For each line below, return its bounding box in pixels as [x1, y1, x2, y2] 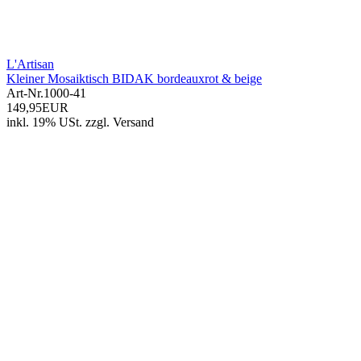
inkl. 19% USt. [6, 115, 82, 130]
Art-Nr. [6, 86, 44, 101]
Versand [113, 115, 154, 130]
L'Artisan [6, 57, 54, 72]
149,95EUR [6, 101, 68, 115]
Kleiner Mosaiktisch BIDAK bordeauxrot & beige [6, 72, 262, 86]
